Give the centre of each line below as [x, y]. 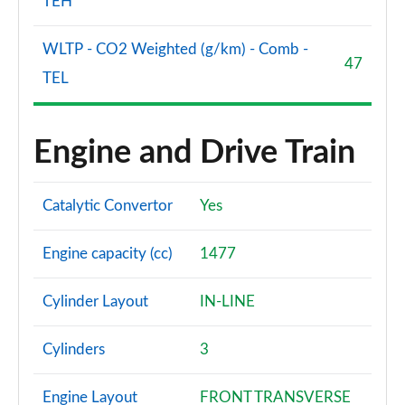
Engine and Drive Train [194, 153]
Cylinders [74, 349]
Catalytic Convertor [108, 206]
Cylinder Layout [95, 301]
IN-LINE [227, 301]
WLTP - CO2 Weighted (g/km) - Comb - [175, 49]
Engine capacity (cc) [108, 254]
